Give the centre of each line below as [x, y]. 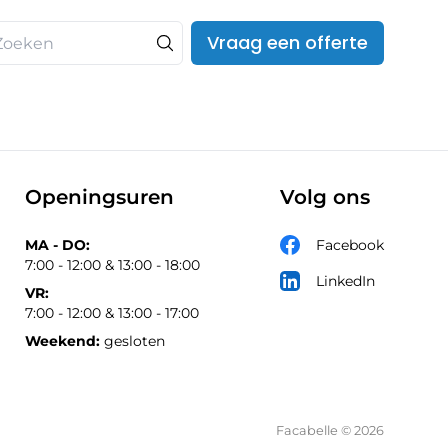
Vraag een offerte [287, 42]
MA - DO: [57, 245]
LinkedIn [345, 281]
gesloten [132, 341]
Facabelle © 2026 [330, 431]
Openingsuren [99, 197]
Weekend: [62, 341]
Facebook [350, 245]
